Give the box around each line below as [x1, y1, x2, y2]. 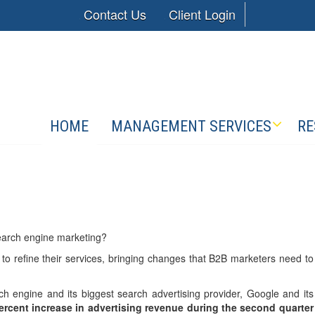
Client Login [168, 5, 236, 23]
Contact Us [83, 5, 146, 23]
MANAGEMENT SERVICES [110, 117, 271, 135]
